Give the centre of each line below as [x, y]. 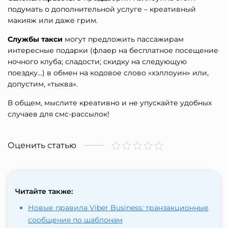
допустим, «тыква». [43, 84]
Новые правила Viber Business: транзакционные [118, 208]
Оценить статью [42, 146]
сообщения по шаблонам [75, 220]
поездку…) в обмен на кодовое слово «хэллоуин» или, [108, 73]
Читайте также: [44, 192]
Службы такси [35, 39]
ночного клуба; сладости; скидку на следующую [97, 62]
